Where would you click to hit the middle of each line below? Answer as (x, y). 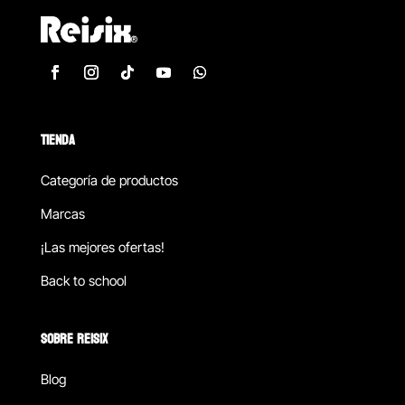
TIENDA (57, 140)
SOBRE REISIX (74, 339)
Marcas (62, 214)
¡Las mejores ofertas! (102, 248)
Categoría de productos (109, 181)
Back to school (83, 281)
